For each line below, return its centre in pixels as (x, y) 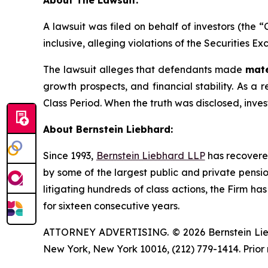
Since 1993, (70, 156)
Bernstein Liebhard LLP (150, 156)
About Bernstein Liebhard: (108, 129)
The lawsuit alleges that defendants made (144, 69)
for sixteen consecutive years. (111, 206)
